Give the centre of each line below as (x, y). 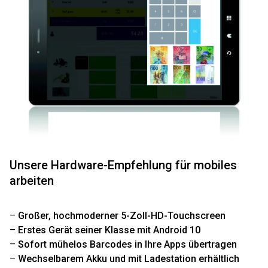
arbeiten (32, 180)
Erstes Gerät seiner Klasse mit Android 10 (109, 230)
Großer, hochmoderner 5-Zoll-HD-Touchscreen (122, 215)
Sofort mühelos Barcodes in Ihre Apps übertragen (127, 244)
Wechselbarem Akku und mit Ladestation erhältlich (129, 258)
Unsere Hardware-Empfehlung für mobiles (123, 165)
